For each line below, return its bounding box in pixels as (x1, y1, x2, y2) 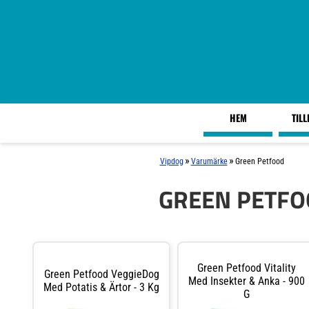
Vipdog (159, 157, 183, 166)
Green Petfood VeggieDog (43, 268, 159, 281)
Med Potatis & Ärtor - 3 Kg (43, 281, 159, 294)
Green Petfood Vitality (197, 261, 296, 275)
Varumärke (190, 157, 228, 166)
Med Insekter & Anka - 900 (188, 274, 305, 288)
